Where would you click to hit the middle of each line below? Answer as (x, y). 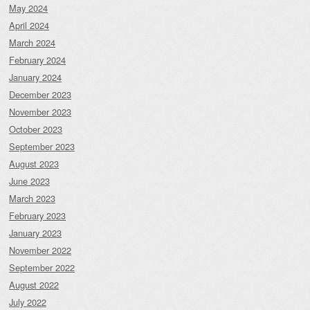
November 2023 (40, 112)
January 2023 (35, 233)
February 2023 (37, 216)
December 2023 (40, 95)
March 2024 (32, 43)
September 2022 (42, 268)
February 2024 (37, 60)
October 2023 (36, 129)
